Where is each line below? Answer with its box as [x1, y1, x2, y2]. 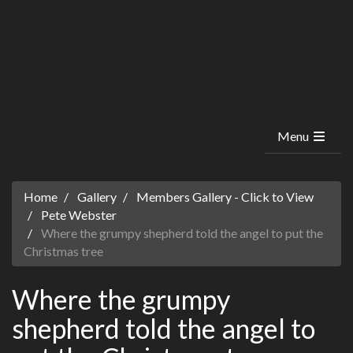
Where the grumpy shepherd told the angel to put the [39, 225, 323, 240]
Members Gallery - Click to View [136, 189, 314, 204]
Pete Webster [41, 207, 117, 222]
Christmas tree [24, 243, 103, 258]
